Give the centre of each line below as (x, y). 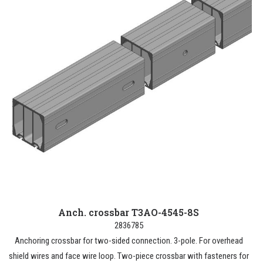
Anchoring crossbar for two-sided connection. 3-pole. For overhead (129, 241)
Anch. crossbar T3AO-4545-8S (129, 212)
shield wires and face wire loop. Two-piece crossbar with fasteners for (129, 256)
